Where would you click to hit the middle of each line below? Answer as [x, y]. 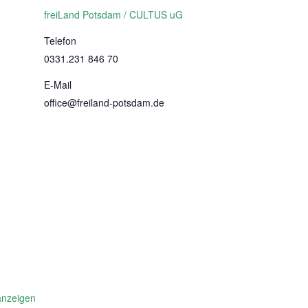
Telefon [60, 41]
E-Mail [58, 85]
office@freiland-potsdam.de [104, 102]
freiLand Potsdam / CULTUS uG [113, 14]
